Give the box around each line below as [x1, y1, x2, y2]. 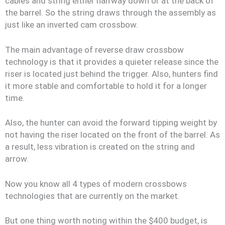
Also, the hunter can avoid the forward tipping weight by [5, 118, 217, 128]
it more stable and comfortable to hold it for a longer [5, 80, 207, 91]
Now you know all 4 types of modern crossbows [5, 178, 187, 189]
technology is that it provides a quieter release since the [5, 56, 218, 67]
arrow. [5, 154, 29, 164]
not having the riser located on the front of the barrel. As [5, 130, 220, 140]
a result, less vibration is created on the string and [5, 142, 195, 152]
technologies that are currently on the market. [5, 190, 180, 201]
